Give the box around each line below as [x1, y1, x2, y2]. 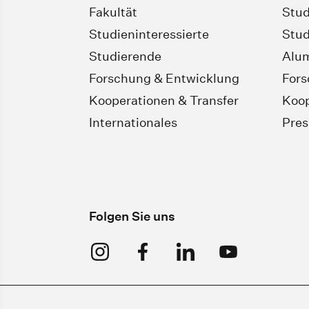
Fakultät [89, 5, 137, 19]
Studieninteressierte [89, 27, 209, 41]
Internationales [89, 115, 177, 130]
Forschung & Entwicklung [89, 71, 239, 86]
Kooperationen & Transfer [89, 93, 239, 108]
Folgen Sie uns [89, 209, 175, 223]
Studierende [89, 49, 161, 63]
